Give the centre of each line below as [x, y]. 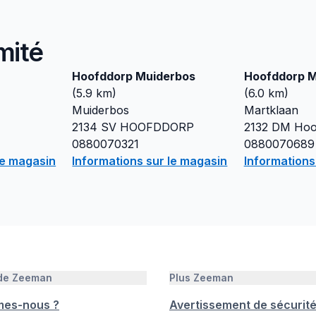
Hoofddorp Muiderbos [134, 76]
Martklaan [271, 110]
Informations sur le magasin [150, 161]
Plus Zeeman [201, 278]
